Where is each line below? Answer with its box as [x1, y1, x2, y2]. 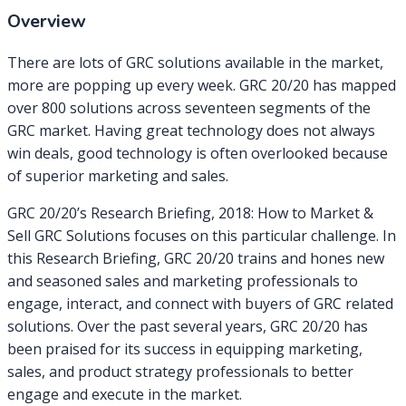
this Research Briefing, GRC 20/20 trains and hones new [7, 247, 384, 268]
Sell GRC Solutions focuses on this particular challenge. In [7, 225, 396, 246]
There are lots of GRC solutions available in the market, [7, 52, 383, 72]
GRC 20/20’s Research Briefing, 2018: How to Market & [7, 202, 373, 223]
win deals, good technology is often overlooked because [7, 142, 388, 163]
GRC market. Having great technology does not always [7, 120, 375, 140]
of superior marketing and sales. [7, 165, 228, 186]
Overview [7, 9, 86, 34]
